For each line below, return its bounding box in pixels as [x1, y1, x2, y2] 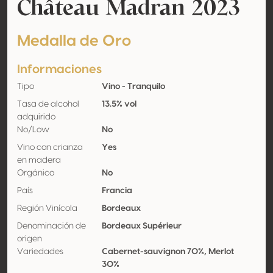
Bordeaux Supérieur [101, 222, 182, 230]
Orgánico [17, 169, 54, 177]
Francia [101, 186, 132, 195]
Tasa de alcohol [17, 100, 79, 108]
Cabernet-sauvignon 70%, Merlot [101, 247, 234, 256]
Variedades [17, 247, 63, 256]
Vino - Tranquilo [101, 82, 165, 91]
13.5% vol [101, 100, 136, 108]
